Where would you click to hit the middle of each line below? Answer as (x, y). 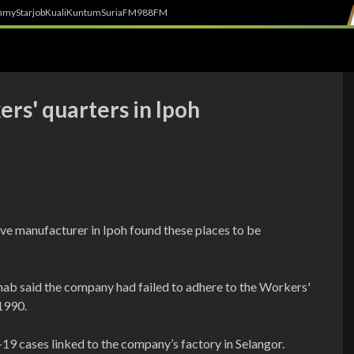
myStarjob (24, 12)
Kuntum (84, 12)
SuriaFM (119, 12)
